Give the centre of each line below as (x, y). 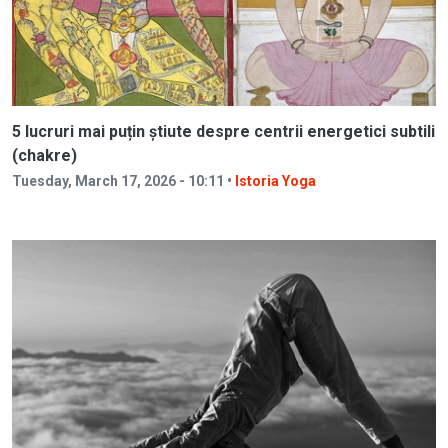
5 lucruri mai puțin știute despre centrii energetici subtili (223, 131)
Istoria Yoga (275, 180)
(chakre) (44, 155)
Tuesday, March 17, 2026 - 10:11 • (123, 180)
